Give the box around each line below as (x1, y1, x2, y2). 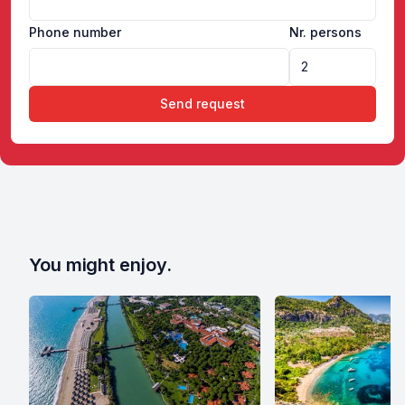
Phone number (29, 24, 121, 41)
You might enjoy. (29, 254, 172, 277)
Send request (160, 96, 245, 112)
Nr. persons (289, 24, 362, 41)
